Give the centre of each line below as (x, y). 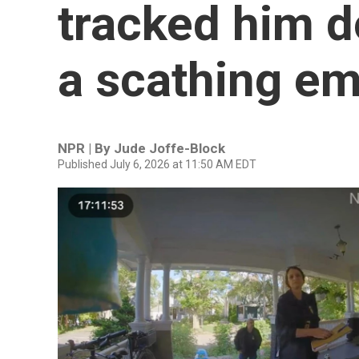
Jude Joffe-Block (169, 148)
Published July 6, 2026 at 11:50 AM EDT (157, 164)
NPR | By (86, 148)
